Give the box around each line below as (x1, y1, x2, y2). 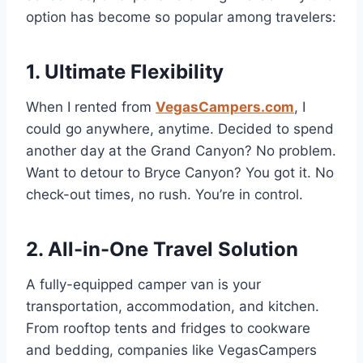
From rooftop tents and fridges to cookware (26, 320, 310, 337)
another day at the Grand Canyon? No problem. (26, 143, 336, 160)
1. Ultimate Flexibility (26, 60, 224, 84)
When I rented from (26, 99, 156, 116)
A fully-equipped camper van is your (26, 276, 261, 293)
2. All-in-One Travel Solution (26, 237, 298, 262)
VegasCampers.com (156, 99, 294, 116)
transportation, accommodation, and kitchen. (26, 298, 319, 315)
